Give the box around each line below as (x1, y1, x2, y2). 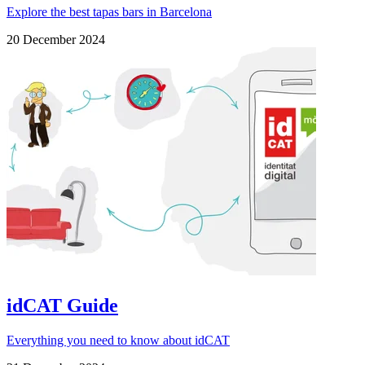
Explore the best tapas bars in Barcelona (7, 5, 212, 20)
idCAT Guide (7, 295, 118, 317)
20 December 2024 (7, 33, 105, 47)
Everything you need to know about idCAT (7, 332, 230, 347)
